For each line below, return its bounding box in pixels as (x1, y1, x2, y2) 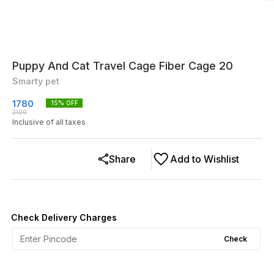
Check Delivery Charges (11, 212, 117, 223)
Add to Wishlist (170, 153, 239, 165)
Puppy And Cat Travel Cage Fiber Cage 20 (12, 59, 233, 72)
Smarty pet (12, 76, 59, 86)
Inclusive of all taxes (12, 117, 86, 127)
